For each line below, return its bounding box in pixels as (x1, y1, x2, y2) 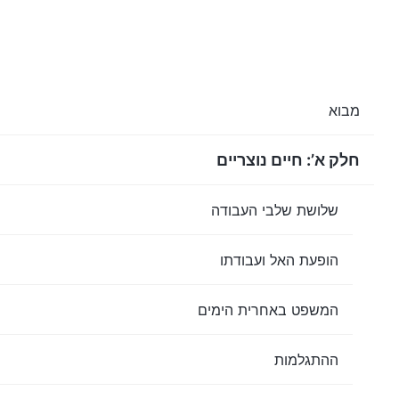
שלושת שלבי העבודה (211, 200, 338, 219)
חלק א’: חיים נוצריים (216, 151, 360, 169)
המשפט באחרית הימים (198, 300, 338, 319)
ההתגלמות (274, 350, 338, 369)
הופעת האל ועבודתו (220, 250, 338, 269)
